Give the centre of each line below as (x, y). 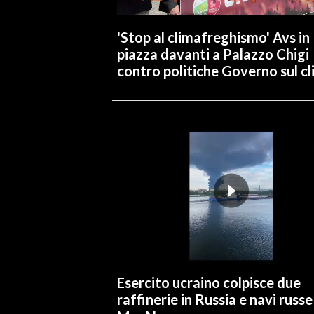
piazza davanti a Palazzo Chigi (213, 54)
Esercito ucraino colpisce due (209, 282)
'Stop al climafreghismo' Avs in (213, 37)
